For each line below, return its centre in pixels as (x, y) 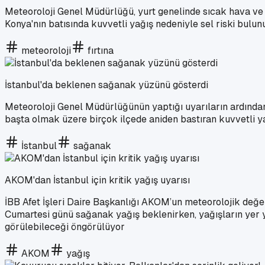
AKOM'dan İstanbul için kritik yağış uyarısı (97, 180)
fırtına (101, 50)
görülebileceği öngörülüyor (65, 227)
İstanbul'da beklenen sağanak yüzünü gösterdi (106, 85)
